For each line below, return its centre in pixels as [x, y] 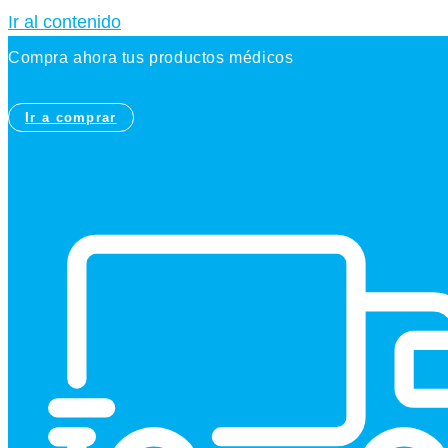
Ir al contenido [64, 22]
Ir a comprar [71, 117]
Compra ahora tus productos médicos [151, 57]
